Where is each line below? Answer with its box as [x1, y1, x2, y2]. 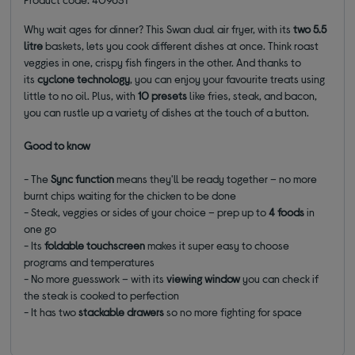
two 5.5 [293, 21, 327, 36]
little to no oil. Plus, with [24, 88, 139, 102]
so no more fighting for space [164, 304, 303, 319]
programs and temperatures [24, 254, 155, 269]
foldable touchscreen [44, 238, 146, 252]
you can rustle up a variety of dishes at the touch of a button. [24, 105, 310, 119]
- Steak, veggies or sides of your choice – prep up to [24, 204, 269, 219]
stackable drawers [78, 304, 165, 319]
